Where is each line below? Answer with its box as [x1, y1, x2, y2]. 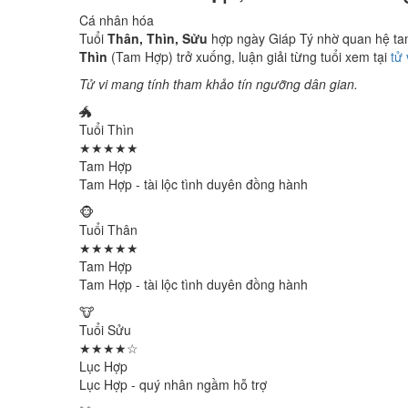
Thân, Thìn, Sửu [107, 29, 208, 47]
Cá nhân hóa [79, 11, 154, 29]
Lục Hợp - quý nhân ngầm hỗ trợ [79, 375, 267, 393]
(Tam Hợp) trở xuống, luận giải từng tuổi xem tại [107, 47, 391, 66]
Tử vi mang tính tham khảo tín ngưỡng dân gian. [79, 75, 358, 93]
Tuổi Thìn [79, 120, 134, 138]
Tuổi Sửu [79, 321, 131, 339]
